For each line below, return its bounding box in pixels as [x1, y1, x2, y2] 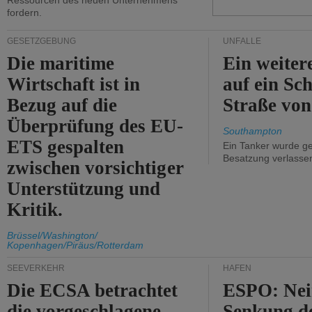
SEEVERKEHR [7, 263, 65, 273]
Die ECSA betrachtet [7, 280, 178, 301]
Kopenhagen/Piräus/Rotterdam [7, 240, 143, 251]
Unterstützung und [7, 178, 161, 199]
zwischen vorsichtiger [7, 157, 184, 178]
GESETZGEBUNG [7, 36, 76, 46]
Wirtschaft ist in [7, 74, 141, 95]
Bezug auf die [7, 95, 118, 116]
